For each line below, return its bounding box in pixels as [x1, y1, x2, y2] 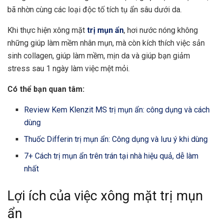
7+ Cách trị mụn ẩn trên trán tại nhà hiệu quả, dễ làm [24, 151, 199, 161]
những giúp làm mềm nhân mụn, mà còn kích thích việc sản [7, 38, 205, 48]
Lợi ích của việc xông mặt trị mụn [7, 188, 203, 204]
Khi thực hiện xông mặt [7, 25, 87, 35]
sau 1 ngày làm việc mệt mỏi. [30, 63, 130, 73]
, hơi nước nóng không [124, 25, 198, 35]
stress [7, 63, 30, 73]
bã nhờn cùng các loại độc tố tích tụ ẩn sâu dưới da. [7, 4, 182, 14]
